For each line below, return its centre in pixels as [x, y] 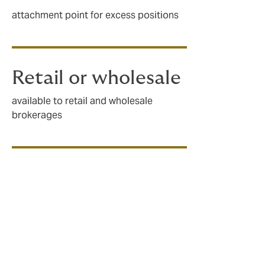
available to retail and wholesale [82, 101]
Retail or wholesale [96, 78]
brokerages [37, 115]
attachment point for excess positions [95, 15]
